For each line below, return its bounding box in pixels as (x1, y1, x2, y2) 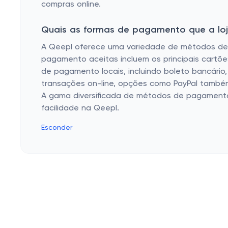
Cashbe (55, 188, 85, 196)
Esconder (41, 124, 72, 131)
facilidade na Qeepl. (41, 104, 119, 112)
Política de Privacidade (55, 209, 141, 217)
